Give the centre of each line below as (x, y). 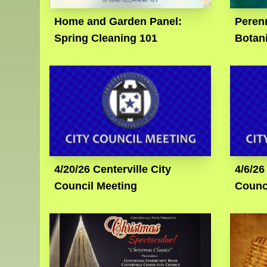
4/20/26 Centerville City (113, 169)
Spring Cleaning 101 (106, 38)
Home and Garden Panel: (118, 21)
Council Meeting (96, 186)
